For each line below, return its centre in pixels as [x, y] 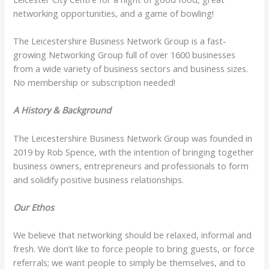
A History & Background [62, 110]
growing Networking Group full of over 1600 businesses [125, 54]
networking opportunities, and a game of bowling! [114, 13]
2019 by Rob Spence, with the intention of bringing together [134, 152]
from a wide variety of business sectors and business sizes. [131, 68]
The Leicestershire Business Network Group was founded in [133, 138]
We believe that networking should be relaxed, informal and [133, 235]
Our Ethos [34, 207]
